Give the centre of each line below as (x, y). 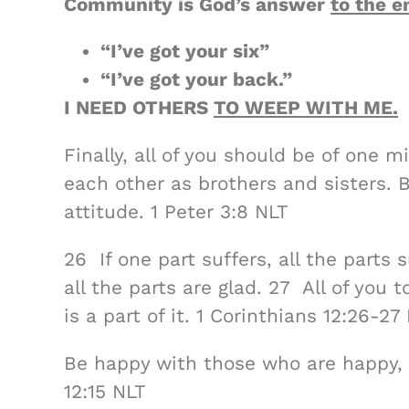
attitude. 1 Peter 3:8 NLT (176, 212)
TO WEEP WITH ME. (306, 108)
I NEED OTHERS (139, 108)
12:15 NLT (105, 391)
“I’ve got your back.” (196, 80)
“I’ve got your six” (185, 52)
